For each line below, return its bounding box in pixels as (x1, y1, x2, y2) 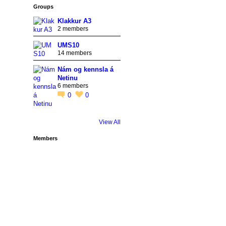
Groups (33, 3, 53, 10)
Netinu (57, 74, 78, 82)
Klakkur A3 (57, 17, 91, 25)
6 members (57, 82, 88, 90)
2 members (57, 25, 88, 32)
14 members (57, 49, 92, 57)
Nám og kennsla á (57, 66, 114, 74)
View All (98, 118, 121, 126)
